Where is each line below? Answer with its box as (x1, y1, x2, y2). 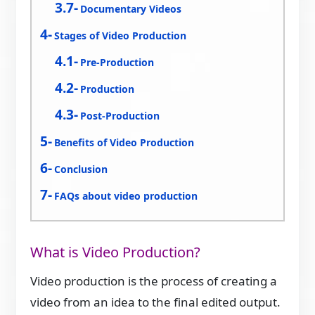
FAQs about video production (54, 188, 198, 202)
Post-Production (80, 108, 160, 122)
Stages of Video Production (54, 28, 187, 42)
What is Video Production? (30, 242, 201, 262)
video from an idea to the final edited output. (30, 294, 281, 310)
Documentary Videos (80, 1, 182, 15)
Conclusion (54, 162, 108, 176)
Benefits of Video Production (54, 135, 195, 149)
